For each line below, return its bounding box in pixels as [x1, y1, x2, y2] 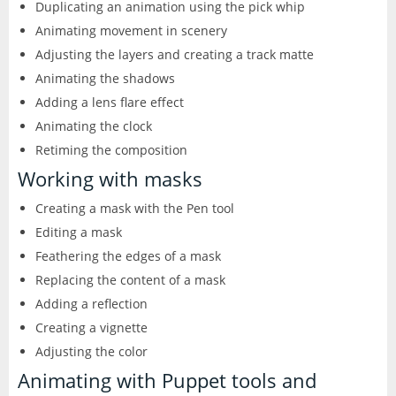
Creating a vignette [35, 318, 148, 336]
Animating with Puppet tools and [18, 366, 316, 394]
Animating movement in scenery [35, 21, 227, 39]
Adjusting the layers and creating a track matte [35, 45, 314, 63]
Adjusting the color [35, 342, 148, 360]
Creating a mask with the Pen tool [35, 199, 234, 217]
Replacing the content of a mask [35, 270, 225, 288]
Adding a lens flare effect [35, 93, 184, 110]
